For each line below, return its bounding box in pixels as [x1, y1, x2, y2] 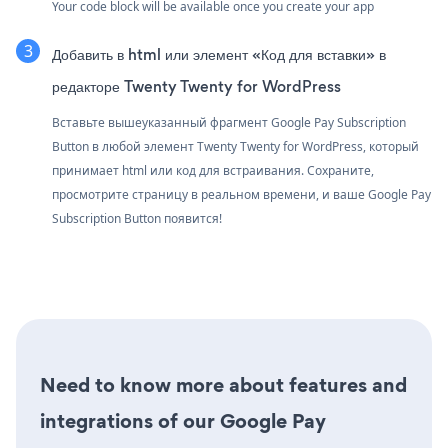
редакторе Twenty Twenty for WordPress [52, 76, 341, 98]
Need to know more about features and [40, 371, 407, 400]
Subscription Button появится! [52, 210, 222, 228]
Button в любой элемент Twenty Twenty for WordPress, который [52, 138, 419, 156]
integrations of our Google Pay [40, 407, 326, 436]
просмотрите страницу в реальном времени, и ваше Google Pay [52, 186, 431, 204]
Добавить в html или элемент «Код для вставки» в [52, 44, 386, 66]
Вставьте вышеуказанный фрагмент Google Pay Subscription [52, 114, 406, 132]
